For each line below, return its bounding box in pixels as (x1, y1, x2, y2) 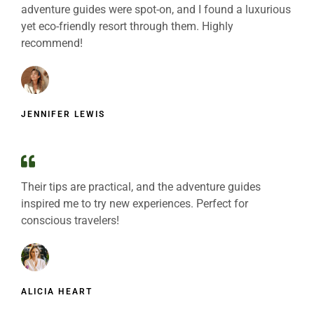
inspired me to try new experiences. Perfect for (21, 197, 248, 210)
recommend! (21, 36, 83, 50)
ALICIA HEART (21, 287, 93, 296)
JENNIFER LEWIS (21, 109, 105, 119)
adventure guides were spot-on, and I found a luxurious (21, 3, 291, 16)
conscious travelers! (21, 214, 119, 227)
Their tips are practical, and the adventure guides (21, 180, 261, 193)
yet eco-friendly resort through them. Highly (21, 20, 233, 33)
